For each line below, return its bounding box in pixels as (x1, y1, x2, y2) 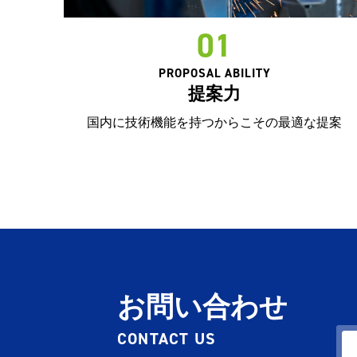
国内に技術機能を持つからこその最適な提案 (87, 115, 343, 129)
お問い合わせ (117, 291, 288, 323)
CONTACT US (117, 328, 216, 349)
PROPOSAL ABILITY (159, 65, 271, 80)
